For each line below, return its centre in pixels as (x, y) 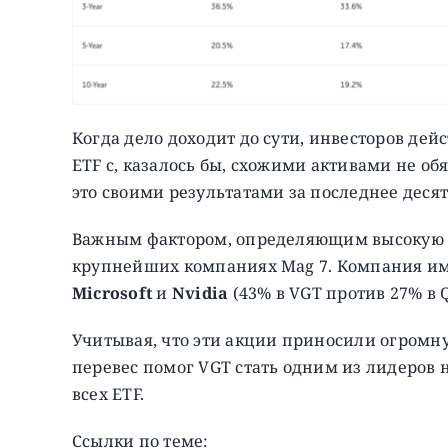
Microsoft (114, 292)
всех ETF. (108, 393)
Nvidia (198, 292)
